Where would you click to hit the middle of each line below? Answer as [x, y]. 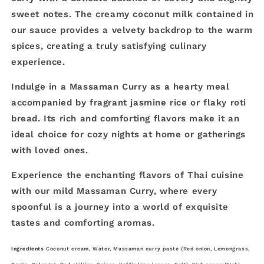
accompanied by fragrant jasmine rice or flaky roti [129, 103]
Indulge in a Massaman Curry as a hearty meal [121, 87]
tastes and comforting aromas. [83, 223]
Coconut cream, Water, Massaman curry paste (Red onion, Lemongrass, [148, 249]
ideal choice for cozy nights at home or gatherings [129, 134]
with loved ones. [50, 150]
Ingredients [28, 249]
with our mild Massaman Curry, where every [114, 191]
